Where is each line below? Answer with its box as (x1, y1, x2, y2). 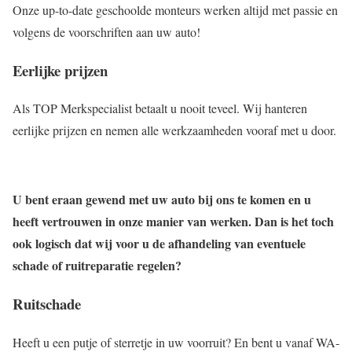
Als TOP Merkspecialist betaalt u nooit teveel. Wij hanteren (13, 100, 307, 117)
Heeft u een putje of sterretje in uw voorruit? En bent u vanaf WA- (13, 333, 339, 350)
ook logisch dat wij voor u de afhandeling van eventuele (13, 234, 306, 253)
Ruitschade (13, 293, 81, 315)
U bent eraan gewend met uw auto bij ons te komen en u (13, 190, 311, 209)
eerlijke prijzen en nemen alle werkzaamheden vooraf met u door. (13, 122, 336, 139)
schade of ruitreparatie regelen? (13, 256, 181, 275)
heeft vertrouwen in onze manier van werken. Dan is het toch (13, 212, 334, 231)
